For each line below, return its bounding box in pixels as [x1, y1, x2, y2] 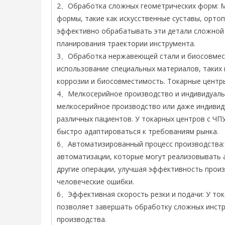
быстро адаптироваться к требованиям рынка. [57, 127, 218, 136]
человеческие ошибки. [57, 177, 134, 186]
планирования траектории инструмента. [57, 39, 195, 48]
